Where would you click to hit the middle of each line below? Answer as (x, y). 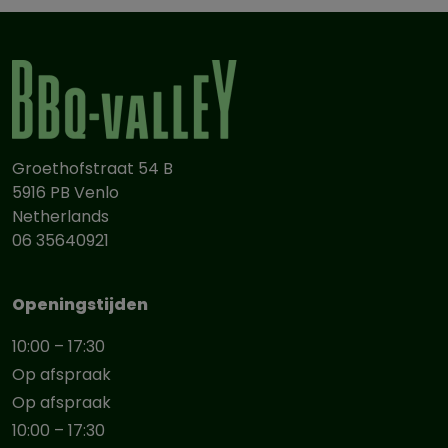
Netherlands (60, 216)
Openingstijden (80, 304)
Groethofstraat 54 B (92, 168)
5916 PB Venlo (65, 192)
